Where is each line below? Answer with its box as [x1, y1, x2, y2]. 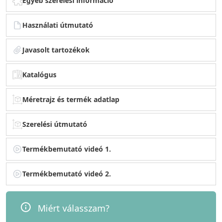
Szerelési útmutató [22, 119, 87, 129]
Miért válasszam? [38, 202, 110, 215]
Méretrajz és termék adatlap [22, 95, 119, 105]
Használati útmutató [22, 20, 93, 30]
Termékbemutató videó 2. [22, 169, 111, 179]
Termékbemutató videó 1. [22, 144, 111, 154]
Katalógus [22, 70, 56, 80]
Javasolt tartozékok [22, 45, 90, 55]
